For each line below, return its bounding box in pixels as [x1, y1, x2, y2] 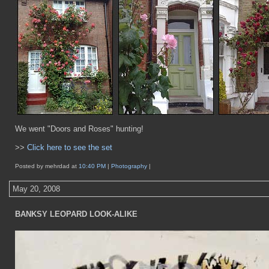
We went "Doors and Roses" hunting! [15, 124, 144, 133]
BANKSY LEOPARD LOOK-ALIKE [15, 210, 138, 219]
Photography [111, 163, 149, 169]
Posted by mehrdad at [15, 163, 79, 169]
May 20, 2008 [13, 184, 60, 193]
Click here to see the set [27, 143, 112, 152]
